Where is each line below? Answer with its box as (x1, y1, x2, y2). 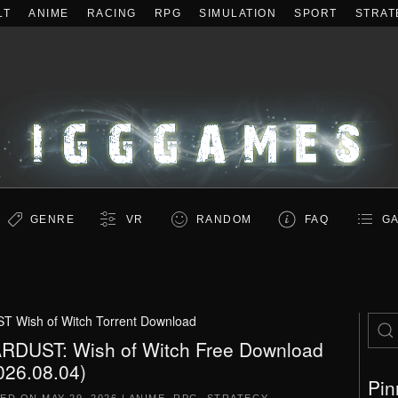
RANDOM (195, 213, 252, 226)
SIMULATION (199, 7, 276, 20)
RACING (86, 7, 137, 20)
